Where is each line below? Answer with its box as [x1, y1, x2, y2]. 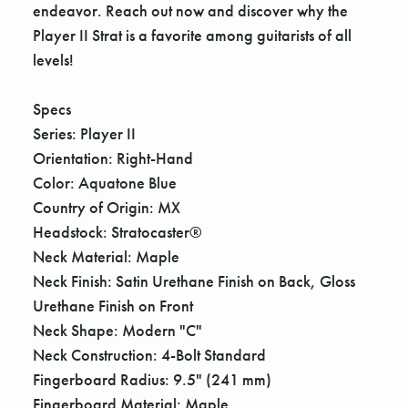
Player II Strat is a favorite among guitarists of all [33, 25, 352, 46]
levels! [33, 49, 74, 71]
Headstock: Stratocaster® [33, 221, 202, 243]
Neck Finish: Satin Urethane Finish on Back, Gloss [33, 270, 355, 292]
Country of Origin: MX [33, 197, 180, 219]
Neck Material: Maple [33, 246, 179, 268]
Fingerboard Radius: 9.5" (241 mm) [33, 369, 271, 391]
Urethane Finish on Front [33, 295, 193, 317]
